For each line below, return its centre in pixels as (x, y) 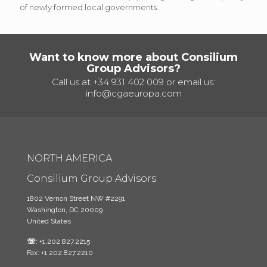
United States (49, 221)
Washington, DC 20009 (65, 210)
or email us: (190, 82)
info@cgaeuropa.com (133, 93)
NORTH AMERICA (69, 158)
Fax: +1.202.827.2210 (60, 253)
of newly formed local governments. (89, 7)
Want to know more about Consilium (133, 57)
